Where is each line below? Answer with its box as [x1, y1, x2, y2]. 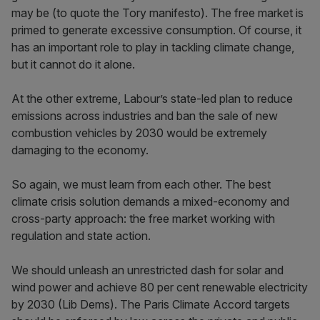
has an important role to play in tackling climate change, [11, 40, 294, 54]
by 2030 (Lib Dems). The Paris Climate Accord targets [11, 297, 290, 311]
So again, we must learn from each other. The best [11, 177, 271, 191]
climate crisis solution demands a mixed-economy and [11, 194, 289, 209]
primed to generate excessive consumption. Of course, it [11, 23, 301, 37]
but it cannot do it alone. [11, 57, 138, 71]
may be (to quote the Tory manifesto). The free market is [11, 6, 304, 20]
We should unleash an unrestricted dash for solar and [11, 263, 284, 277]
